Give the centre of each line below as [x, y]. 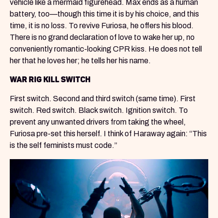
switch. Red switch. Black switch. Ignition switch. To [99, 110]
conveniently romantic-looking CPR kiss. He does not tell [106, 49]
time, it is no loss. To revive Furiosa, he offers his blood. [102, 26]
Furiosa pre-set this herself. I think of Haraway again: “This [108, 134]
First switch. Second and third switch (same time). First [103, 99]
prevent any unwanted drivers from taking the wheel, [98, 122]
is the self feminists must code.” [64, 145]
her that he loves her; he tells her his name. [80, 61]
